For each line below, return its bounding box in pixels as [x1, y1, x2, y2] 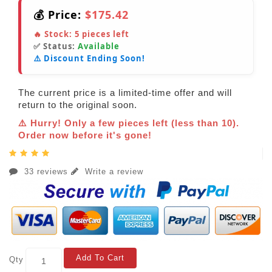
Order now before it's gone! [18, 130, 152, 141]
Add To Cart [76, 253, 124, 263]
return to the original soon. [18, 100, 137, 110]
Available [78, 41, 120, 52]
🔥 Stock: [33, 29, 75, 40]
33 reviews [21, 167, 71, 177]
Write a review [82, 167, 143, 177]
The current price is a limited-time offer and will [18, 87, 232, 98]
